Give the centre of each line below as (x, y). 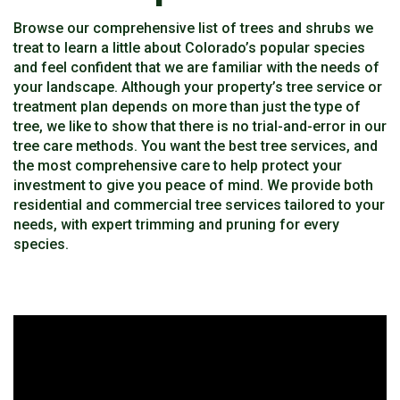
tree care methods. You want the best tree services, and (196, 146)
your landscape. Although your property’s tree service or (198, 87)
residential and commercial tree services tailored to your (199, 204)
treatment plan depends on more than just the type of (187, 106)
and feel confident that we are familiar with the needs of (196, 67)
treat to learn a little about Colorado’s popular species (189, 47)
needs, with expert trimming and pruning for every (176, 224)
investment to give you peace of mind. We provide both (193, 185)
